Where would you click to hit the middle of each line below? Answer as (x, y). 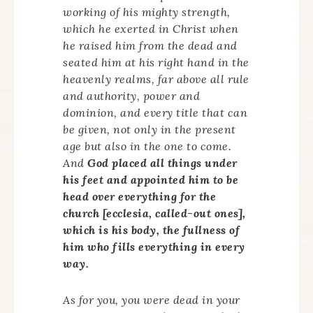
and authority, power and (131, 96)
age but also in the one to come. (147, 146)
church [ (85, 213)
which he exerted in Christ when (151, 29)
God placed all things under (161, 163)
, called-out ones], (197, 213)
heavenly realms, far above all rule (156, 79)
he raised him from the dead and (150, 45)
